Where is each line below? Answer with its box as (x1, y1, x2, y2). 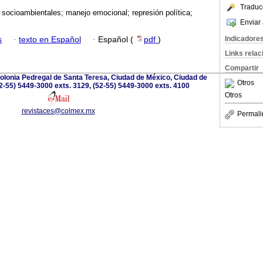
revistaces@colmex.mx (21, 106, 95, 115)
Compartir (225, 64, 259, 72)
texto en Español (19, 35, 81, 44)
